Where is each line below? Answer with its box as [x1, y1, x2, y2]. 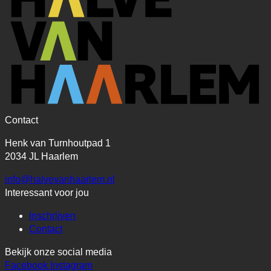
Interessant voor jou [5, 188, 89, 198]
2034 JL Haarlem [5, 151, 78, 162]
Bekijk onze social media [5, 247, 112, 258]
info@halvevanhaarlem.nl [5, 174, 115, 185]
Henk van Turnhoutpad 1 [5, 138, 111, 149]
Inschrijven [29, 211, 76, 221]
